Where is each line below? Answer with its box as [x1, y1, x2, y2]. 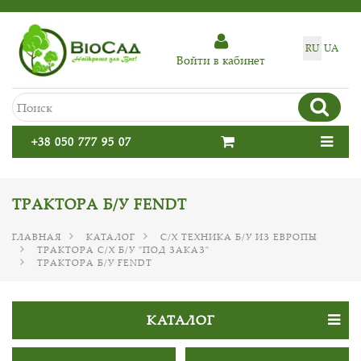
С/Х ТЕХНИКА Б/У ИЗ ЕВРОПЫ [160, 230, 317, 243]
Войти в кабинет [176, 52, 266, 68]
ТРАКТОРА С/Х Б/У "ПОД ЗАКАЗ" [37, 243, 210, 256]
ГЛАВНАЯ [12, 230, 61, 243]
